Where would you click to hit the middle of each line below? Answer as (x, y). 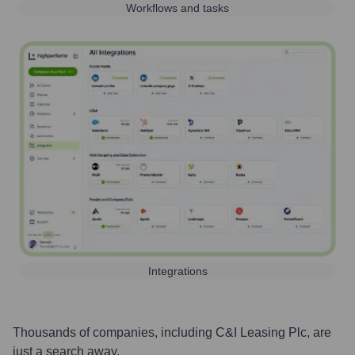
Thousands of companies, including (114, 332)
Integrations (177, 271)
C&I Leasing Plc (261, 332)
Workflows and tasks (177, 8)
